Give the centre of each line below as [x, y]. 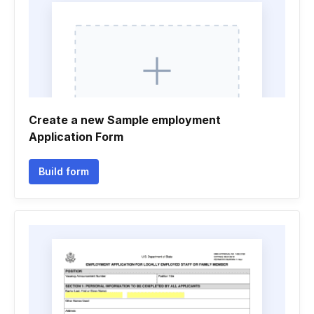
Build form [64, 171]
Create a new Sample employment [125, 120]
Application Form [76, 137]
